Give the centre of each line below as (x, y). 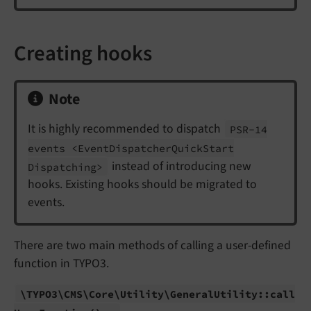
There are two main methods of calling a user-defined (152, 246)
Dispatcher (140, 148)
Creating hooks (83, 54)
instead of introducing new (180, 167)
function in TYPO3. (61, 264)
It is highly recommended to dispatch (126, 129)
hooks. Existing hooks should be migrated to (142, 185)
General (192, 294)
